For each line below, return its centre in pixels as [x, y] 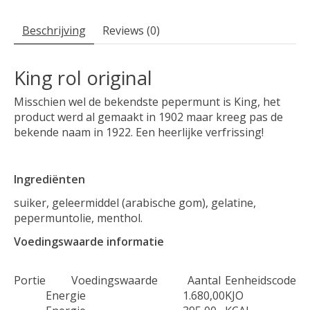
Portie [30, 280]
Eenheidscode [261, 280]
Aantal [204, 280]
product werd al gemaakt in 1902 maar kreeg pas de [148, 117]
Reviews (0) [131, 30]
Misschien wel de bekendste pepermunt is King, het [147, 101]
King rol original [83, 77]
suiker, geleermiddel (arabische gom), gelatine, [135, 202]
